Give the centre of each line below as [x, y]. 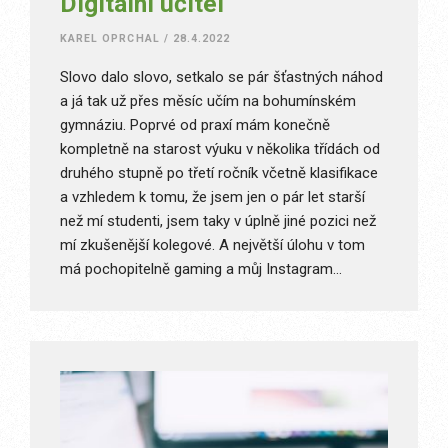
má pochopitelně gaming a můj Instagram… [201, 268]
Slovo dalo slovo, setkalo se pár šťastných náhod [221, 76]
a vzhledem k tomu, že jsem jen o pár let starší [212, 196]
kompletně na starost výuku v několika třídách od [220, 148]
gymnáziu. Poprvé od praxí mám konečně [195, 124]
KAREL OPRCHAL [110, 38]
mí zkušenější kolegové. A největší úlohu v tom [212, 244]
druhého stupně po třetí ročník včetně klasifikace [219, 172]
